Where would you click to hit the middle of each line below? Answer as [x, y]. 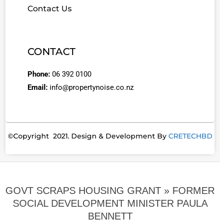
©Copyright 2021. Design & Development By [88, 136]
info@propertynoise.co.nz [92, 87]
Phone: [40, 74]
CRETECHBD [190, 136]
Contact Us [50, 8]
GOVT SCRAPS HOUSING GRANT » [89, 190]
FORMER [193, 190]
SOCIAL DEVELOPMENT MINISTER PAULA [110, 203]
